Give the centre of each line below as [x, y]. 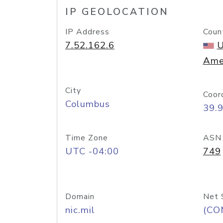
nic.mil [80, 210]
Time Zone [87, 138]
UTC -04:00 [92, 151]
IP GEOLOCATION [117, 12]
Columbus [88, 104]
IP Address [87, 32]
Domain [80, 197]
